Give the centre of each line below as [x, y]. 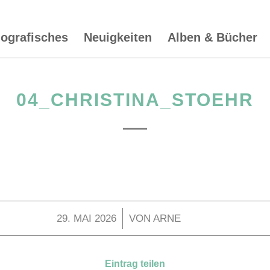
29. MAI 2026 [86, 219]
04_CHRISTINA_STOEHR [135, 100]
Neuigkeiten [118, 37]
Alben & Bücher [212, 37]
